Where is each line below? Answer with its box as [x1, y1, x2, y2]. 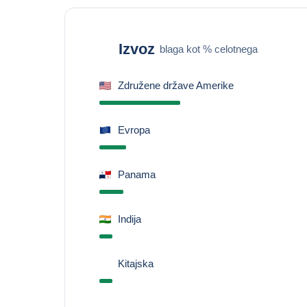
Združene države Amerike [117, 79, 234, 91]
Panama [117, 169, 156, 180]
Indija [117, 213, 141, 225]
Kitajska [117, 258, 153, 269]
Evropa [117, 124, 150, 136]
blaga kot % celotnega [159, 42, 258, 55]
